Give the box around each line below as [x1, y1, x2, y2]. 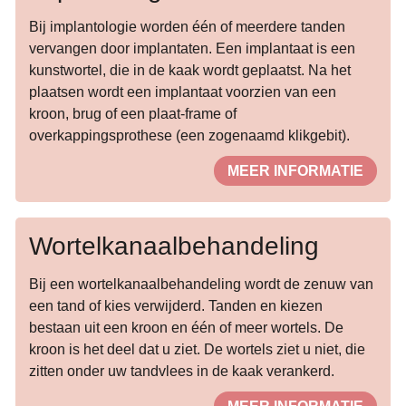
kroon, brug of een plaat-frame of [28, 106, 237, 122]
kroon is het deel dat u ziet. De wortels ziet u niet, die [28, 341, 365, 357]
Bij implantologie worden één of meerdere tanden [28, 19, 345, 35]
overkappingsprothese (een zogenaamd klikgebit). [28, 128, 350, 144]
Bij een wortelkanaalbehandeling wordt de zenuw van [28, 275, 373, 292]
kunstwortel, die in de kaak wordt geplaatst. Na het [28, 63, 351, 79]
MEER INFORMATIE [227, 163, 364, 179]
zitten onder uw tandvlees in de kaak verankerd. [28, 362, 334, 379]
